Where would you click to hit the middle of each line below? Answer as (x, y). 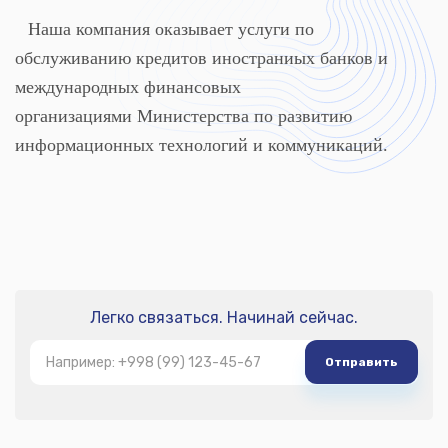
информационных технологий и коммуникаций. (201, 145)
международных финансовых (128, 87)
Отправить (361, 362)
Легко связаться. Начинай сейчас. (224, 317)
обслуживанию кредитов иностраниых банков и (201, 58)
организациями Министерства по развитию (183, 116)
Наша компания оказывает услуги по (168, 29)
